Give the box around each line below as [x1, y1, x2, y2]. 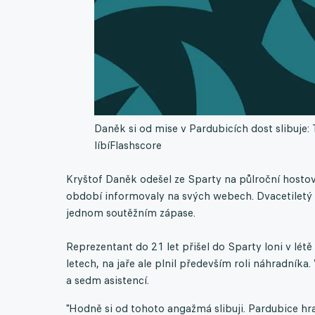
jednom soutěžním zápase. [66, 205, 195, 219]
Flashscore [110, 138, 162, 152]
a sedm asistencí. [66, 273, 149, 287]
